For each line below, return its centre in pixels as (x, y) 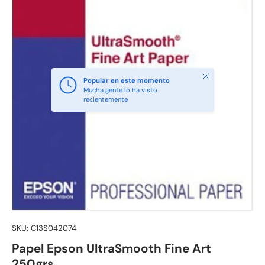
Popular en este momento (126, 80)
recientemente (105, 99)
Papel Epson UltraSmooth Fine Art (112, 248)
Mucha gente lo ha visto (120, 90)
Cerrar (210, 75)
